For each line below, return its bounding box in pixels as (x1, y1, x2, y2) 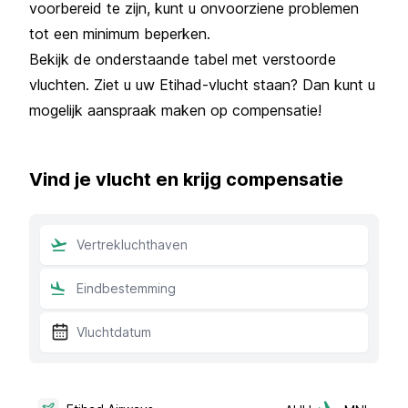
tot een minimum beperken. (29, 24, 210, 43)
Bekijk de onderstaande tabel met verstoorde (29, 49, 336, 68)
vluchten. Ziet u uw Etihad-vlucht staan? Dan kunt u (29, 75, 375, 94)
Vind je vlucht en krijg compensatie (29, 168, 343, 190)
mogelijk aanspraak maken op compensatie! (29, 100, 321, 119)
